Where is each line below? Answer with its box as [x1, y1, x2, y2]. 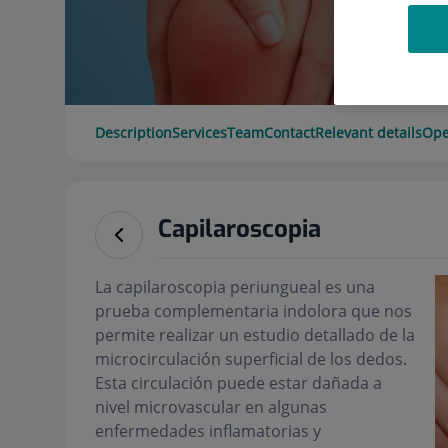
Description [94, 123, 172, 142]
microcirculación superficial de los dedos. [94, 348, 407, 370]
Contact [263, 123, 315, 142]
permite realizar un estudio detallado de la [94, 324, 415, 346]
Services [171, 123, 227, 142]
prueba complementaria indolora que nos [94, 300, 412, 322]
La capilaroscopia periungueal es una [94, 276, 375, 298]
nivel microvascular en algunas [94, 396, 327, 418]
